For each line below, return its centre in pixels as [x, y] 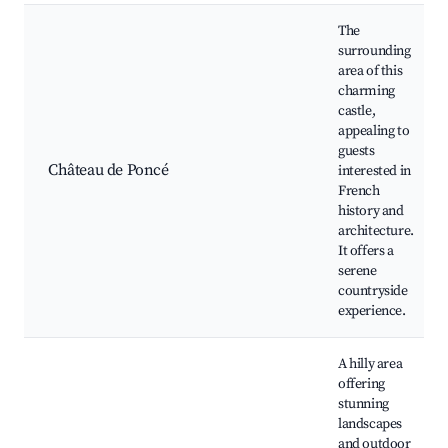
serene [357, 271]
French [359, 191]
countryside [373, 291]
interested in [374, 171]
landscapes [370, 424]
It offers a [366, 251]
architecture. [376, 231]
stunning [363, 404]
